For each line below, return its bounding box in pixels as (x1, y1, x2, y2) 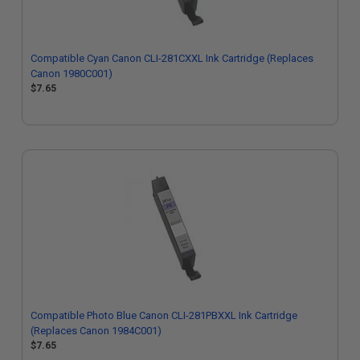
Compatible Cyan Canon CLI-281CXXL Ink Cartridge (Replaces (31, 52, 313, 64)
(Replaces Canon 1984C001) (31, 325, 162, 337)
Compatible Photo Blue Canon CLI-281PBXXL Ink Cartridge (31, 309, 297, 321)
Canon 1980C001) (31, 67, 112, 80)
